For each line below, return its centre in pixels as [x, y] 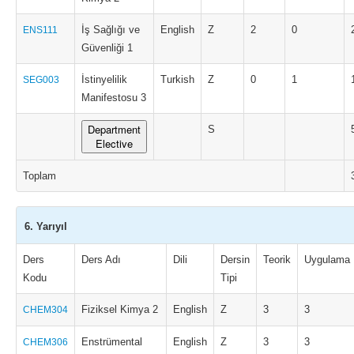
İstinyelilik [104, 79]
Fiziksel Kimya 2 [120, 309]
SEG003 [41, 80]
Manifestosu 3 [114, 98]
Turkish [177, 79]
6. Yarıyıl [46, 226]
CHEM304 [45, 310]
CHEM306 [45, 342]
